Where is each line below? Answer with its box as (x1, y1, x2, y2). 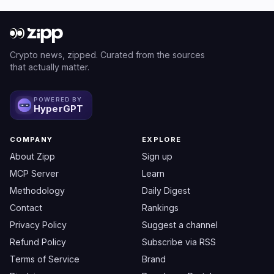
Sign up (142, 151, 172, 161)
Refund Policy (10, 237, 66, 247)
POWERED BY (34, 96, 83, 103)
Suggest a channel (142, 220, 218, 230)
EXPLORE (142, 135, 182, 144)
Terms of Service (10, 254, 80, 264)
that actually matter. (10, 61, 89, 72)
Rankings (142, 202, 179, 213)
